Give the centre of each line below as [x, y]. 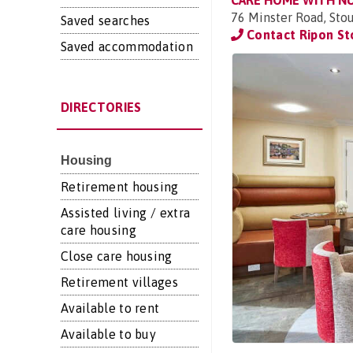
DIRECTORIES [101, 107]
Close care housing [117, 256]
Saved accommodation [127, 46]
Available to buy [109, 334]
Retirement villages [120, 282]
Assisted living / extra [126, 213]
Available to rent [110, 308]
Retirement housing [120, 187]
